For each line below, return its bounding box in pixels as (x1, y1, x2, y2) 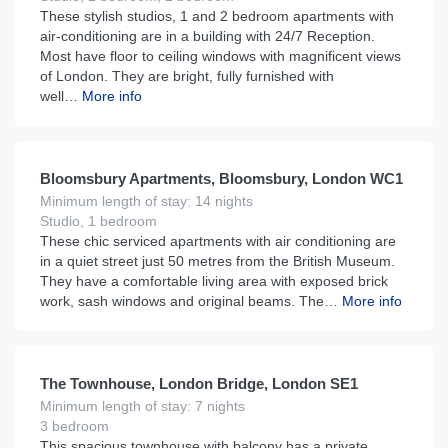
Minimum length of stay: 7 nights (40, 398, 245, 414)
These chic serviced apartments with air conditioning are (40, 233, 396, 249)
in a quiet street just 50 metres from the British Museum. (40, 253, 395, 269)
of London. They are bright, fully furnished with (40, 68, 334, 84)
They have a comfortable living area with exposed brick (40, 273, 388, 289)
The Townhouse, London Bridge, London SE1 (40, 375, 358, 392)
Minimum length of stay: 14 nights (40, 193, 253, 209)
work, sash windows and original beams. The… (40, 293, 338, 309)
